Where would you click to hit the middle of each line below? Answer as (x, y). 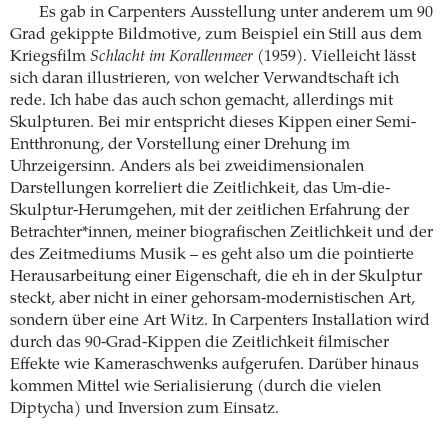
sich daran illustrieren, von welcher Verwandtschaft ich (204, 79)
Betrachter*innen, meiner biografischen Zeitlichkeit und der (221, 233)
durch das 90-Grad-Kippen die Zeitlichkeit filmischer (199, 343)
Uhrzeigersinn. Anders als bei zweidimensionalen (187, 167)
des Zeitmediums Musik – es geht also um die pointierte (212, 255)
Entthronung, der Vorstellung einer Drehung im (180, 145)
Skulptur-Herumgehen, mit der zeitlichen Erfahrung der (209, 211)
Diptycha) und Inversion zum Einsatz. (144, 409)
